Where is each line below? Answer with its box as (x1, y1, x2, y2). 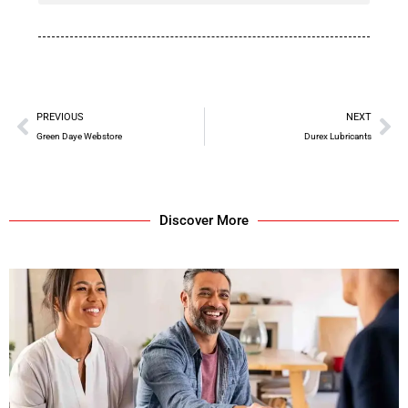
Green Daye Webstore (36, 131, 122, 142)
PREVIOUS (36, 111, 84, 124)
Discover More (159, 212, 249, 229)
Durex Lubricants (304, 131, 372, 142)
